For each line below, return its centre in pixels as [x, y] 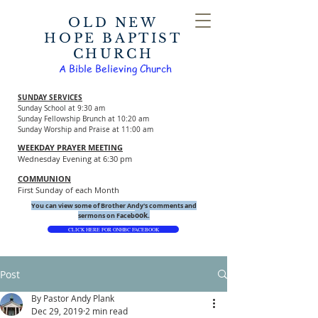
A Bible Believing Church [115, 68]
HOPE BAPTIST [113, 38]
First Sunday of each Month [68, 190]
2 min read [106, 311]
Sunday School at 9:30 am [61, 108]
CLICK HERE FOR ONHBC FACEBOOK [113, 229]
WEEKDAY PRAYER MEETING [70, 147]
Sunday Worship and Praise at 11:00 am [86, 130]
